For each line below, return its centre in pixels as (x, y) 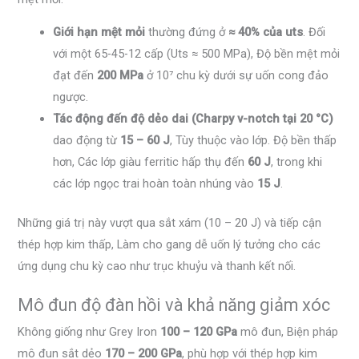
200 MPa (121, 76)
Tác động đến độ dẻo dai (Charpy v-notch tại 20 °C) (194, 119)
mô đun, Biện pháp (288, 331)
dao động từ (87, 141)
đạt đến (75, 76)
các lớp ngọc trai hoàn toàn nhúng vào (155, 184)
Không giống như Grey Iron (89, 331)
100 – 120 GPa (199, 331)
